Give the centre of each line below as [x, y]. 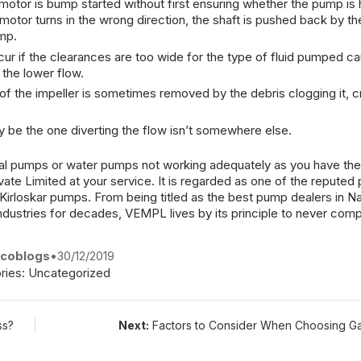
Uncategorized [70, 272]
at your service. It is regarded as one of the [189, 180]
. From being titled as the [158, 197]
